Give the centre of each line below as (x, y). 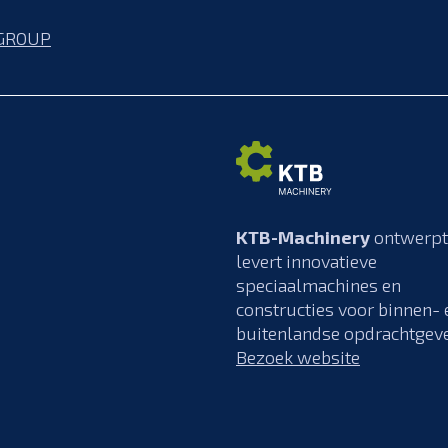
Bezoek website (298, 356)
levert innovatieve (306, 260)
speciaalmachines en (318, 284)
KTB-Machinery (303, 236)
